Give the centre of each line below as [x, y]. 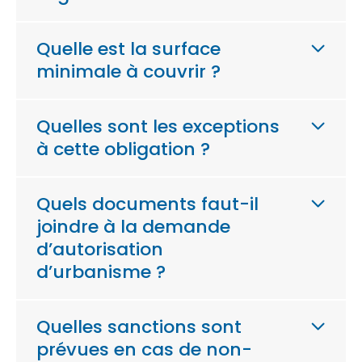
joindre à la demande [133, 227]
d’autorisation [100, 249]
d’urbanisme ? [101, 272]
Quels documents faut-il [147, 204]
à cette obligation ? [123, 149]
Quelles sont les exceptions [158, 126]
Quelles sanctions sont [139, 327]
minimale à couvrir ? [128, 72]
